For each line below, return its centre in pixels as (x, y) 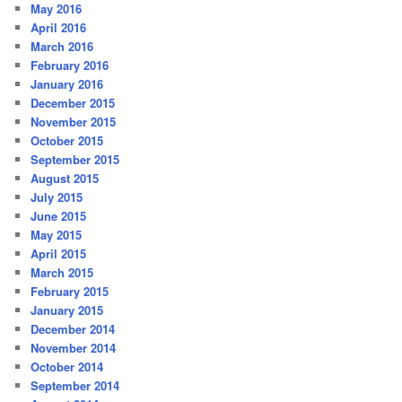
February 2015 (70, 291)
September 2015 (75, 159)
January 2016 (67, 83)
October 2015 (67, 140)
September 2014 (75, 385)
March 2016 (62, 46)
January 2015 (67, 310)
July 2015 (57, 197)
